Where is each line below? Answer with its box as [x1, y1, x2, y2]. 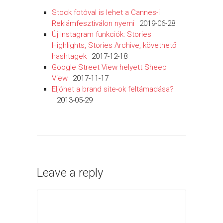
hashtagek [52, 52, 87, 61]
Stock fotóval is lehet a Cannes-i [52, 8, 160, 17]
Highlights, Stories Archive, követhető [52, 41, 176, 50]
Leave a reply [37, 166, 103, 180]
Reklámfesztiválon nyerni [52, 19, 134, 28]
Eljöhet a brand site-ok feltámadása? [52, 85, 174, 94]
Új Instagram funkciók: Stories [52, 30, 151, 39]
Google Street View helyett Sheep [52, 63, 167, 72]
